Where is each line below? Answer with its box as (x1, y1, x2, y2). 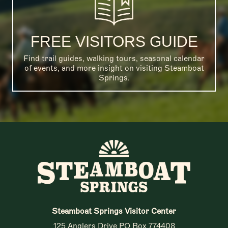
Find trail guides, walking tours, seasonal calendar (23, 53, 205, 63)
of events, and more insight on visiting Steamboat (24, 63, 204, 73)
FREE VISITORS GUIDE (30, 33, 198, 50)
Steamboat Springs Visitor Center (52, 206, 176, 216)
